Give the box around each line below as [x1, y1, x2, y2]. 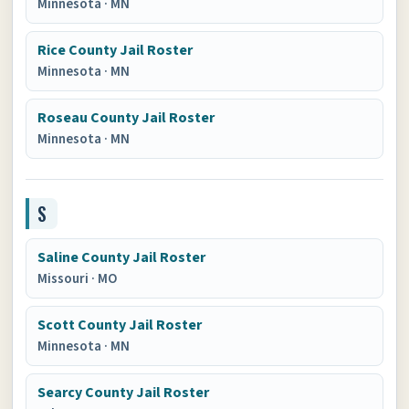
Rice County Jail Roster [37, 40, 194, 60]
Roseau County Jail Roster [37, 108, 215, 128]
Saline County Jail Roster [37, 247, 206, 267]
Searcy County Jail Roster [37, 383, 210, 403]
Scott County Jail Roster [37, 315, 203, 335]
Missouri [37, 269, 92, 288]
